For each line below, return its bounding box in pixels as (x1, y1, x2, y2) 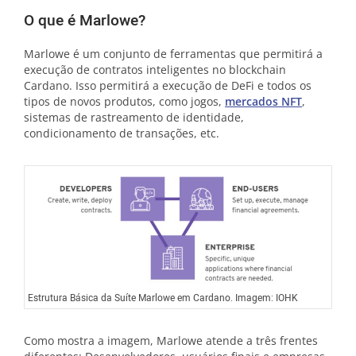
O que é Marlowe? (24, 10, 145, 32)
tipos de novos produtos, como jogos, (24, 94, 225, 109)
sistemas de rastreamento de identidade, (24, 110, 244, 125)
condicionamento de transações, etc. (24, 126, 219, 141)
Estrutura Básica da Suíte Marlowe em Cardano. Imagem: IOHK (28, 291, 298, 306)
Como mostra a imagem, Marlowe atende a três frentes (24, 333, 318, 349)
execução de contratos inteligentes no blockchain (24, 62, 286, 77)
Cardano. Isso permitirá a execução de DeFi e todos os (24, 78, 311, 93)
